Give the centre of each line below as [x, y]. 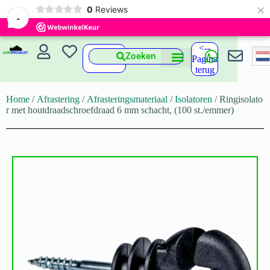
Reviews [111, 9]
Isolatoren [193, 99]
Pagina [205, 59]
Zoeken [141, 56]
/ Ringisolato [237, 99]
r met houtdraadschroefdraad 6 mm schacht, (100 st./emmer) [120, 110]
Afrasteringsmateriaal [127, 99]
